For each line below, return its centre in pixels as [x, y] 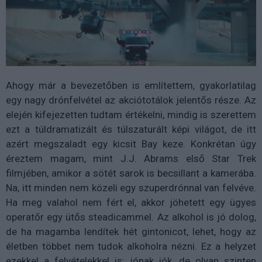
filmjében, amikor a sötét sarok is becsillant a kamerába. [131, 173]
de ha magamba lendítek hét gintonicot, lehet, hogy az [131, 232]
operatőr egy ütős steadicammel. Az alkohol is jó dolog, [131, 217]
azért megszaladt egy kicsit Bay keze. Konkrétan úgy [131, 144]
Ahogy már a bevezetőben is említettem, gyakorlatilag [131, 86]
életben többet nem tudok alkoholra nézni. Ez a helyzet [131, 247]
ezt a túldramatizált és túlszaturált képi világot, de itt [131, 130]
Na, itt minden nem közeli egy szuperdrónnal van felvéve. [131, 188]
